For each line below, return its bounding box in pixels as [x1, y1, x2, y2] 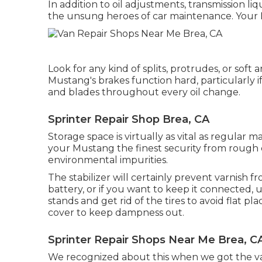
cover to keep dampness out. [48, 207, 184, 219]
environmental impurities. [48, 154, 168, 166]
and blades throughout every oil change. [48, 87, 240, 98]
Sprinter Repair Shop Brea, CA [48, 113, 209, 126]
